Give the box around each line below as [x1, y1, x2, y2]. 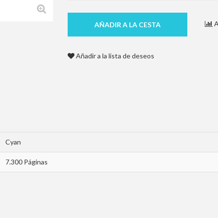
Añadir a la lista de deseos [74, 52, 154, 60]
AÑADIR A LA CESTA [94, 20, 161, 29]
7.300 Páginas [5, 158, 48, 166]
